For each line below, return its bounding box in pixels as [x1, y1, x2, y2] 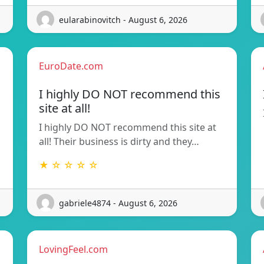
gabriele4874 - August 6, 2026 [59, 197, 177, 209]
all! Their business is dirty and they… [39, 135, 199, 148]
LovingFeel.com [39, 243, 108, 256]
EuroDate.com [39, 60, 103, 73]
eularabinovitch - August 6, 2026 [59, 14, 187, 25]
